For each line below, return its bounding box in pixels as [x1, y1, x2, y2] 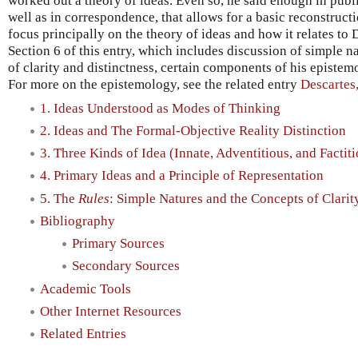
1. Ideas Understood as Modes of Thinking [40, 100, 280, 116]
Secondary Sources [72, 258, 180, 274]
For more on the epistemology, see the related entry [8, 76, 300, 92]
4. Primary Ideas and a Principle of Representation [40, 168, 324, 184]
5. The [40, 190, 78, 206]
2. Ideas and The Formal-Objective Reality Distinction [40, 122, 346, 138]
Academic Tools [40, 280, 131, 296]
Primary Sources [72, 236, 165, 252]
